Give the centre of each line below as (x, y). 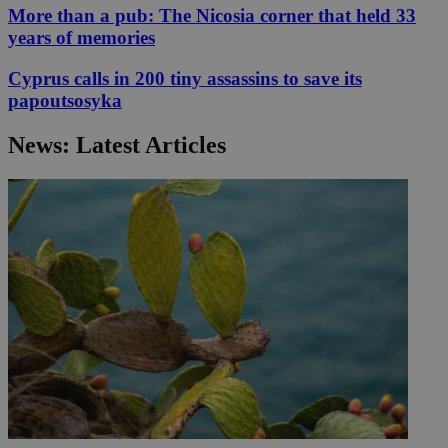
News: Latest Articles (117, 144)
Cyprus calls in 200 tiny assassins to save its (185, 78)
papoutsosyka (65, 100)
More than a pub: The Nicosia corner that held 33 (212, 16)
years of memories (81, 38)
